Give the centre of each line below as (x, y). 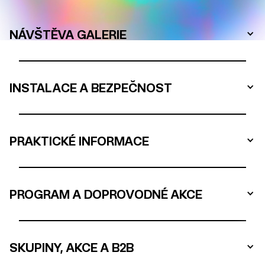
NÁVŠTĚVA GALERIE (68, 34)
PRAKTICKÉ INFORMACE (79, 140)
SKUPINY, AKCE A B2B (72, 247)
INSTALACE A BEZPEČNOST (91, 87)
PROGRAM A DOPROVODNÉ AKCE (106, 194)
